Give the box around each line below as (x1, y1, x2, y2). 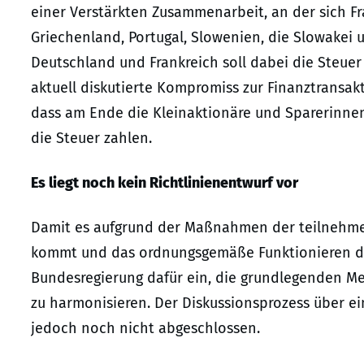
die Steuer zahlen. (31, 128, 152, 147)
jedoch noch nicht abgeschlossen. (31, 318, 260, 337)
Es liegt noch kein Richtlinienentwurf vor (31, 173, 298, 192)
